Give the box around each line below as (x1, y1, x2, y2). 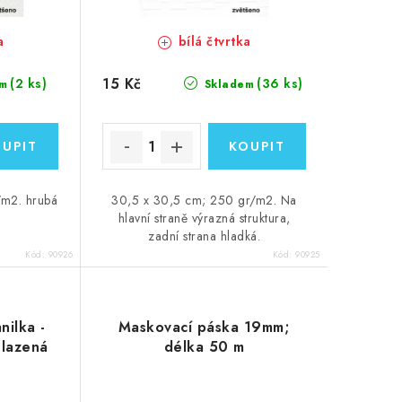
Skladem (200, 76, 255, 93)
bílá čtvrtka (174, 32, 251, 51)
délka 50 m (163, 336, 245, 358)
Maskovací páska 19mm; (118, 317, 291, 338)
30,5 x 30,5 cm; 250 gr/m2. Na (111, 191, 297, 210)
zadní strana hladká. (148, 227, 261, 246)
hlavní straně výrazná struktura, (118, 209, 291, 228)
